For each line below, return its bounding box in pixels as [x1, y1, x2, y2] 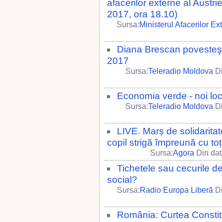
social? [107, 174, 137, 185]
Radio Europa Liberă [140, 186, 213, 194]
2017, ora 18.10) [107, 9, 177, 19]
